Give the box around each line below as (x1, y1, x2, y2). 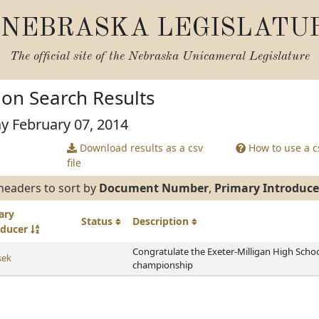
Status (81, 214, 115, 228)
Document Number (99, 180, 209, 196)
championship (132, 258, 193, 271)
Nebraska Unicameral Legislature (127, 51, 310, 63)
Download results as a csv (76, 141, 203, 155)
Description (132, 214, 192, 228)
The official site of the (9, 51, 128, 63)
